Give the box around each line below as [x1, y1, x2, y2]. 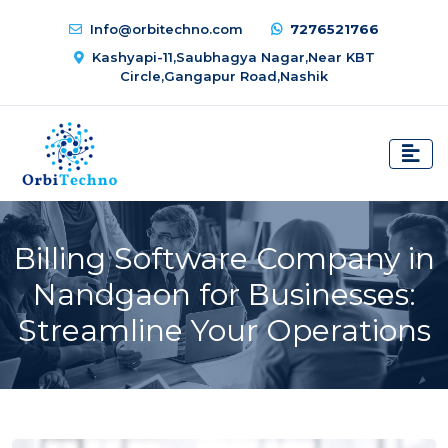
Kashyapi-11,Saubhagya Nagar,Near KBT [91, 49, 375, 65]
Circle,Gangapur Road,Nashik [120, 68, 328, 84]
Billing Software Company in [13, 240, 435, 277]
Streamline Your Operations [17, 312, 431, 349]
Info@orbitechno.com [90, 21, 243, 37]
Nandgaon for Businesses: [32, 276, 416, 313]
